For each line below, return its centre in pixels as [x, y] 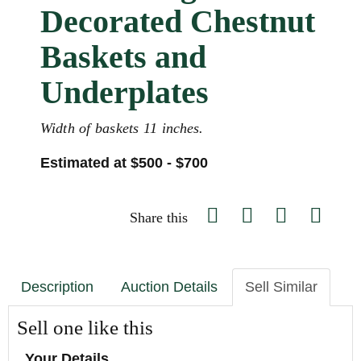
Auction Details [169, 287]
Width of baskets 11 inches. [122, 128]
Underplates [124, 92]
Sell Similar [281, 287]
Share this [159, 218]
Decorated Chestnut [178, 21]
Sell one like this [85, 328]
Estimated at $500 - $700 [124, 163]
